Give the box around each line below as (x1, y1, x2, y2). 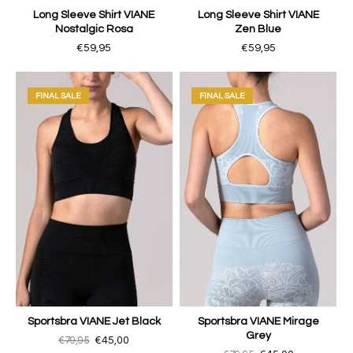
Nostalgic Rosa (54, 24, 133, 35)
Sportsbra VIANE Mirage (197, 315, 319, 327)
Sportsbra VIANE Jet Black (27, 315, 161, 327)
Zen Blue (235, 24, 281, 35)
